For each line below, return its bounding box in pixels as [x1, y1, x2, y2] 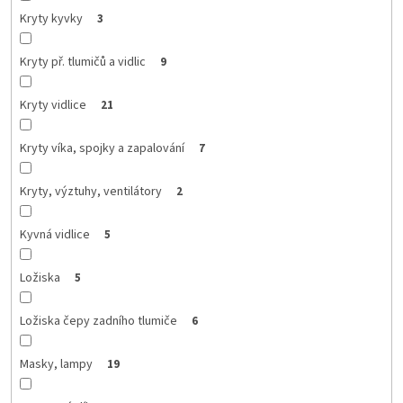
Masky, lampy [19, 354, 93, 373]
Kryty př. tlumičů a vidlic [19, 52, 146, 71]
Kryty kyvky [19, 9, 83, 28]
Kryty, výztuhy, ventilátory [19, 182, 162, 201]
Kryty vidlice [19, 95, 86, 114]
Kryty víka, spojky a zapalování [19, 139, 184, 157]
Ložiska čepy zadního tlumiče [19, 311, 177, 330]
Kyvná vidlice [19, 225, 90, 244]
